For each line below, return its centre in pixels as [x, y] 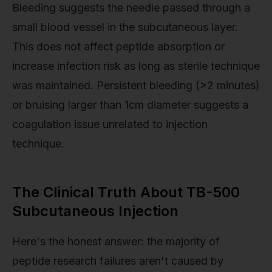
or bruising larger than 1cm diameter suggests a [130, 105]
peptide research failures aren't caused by [118, 261]
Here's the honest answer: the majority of [116, 242]
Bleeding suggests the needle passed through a [131, 8]
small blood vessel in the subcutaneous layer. [125, 27]
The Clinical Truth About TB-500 [126, 192]
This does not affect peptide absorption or [118, 47]
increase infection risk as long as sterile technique [136, 66]
